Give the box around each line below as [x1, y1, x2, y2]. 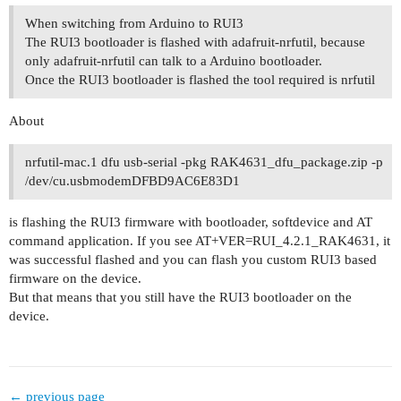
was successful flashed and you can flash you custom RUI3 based [9, 252, 377, 268]
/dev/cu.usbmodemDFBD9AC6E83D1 [25, 174, 240, 189]
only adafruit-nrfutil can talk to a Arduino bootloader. [25, 54, 322, 69]
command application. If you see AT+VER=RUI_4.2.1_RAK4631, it [9, 234, 390, 249]
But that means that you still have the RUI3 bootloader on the [9, 290, 352, 305]
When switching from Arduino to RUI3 [25, 16, 243, 31]
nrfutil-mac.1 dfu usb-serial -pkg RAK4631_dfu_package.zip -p [25, 155, 383, 170]
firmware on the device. [9, 271, 141, 286]
